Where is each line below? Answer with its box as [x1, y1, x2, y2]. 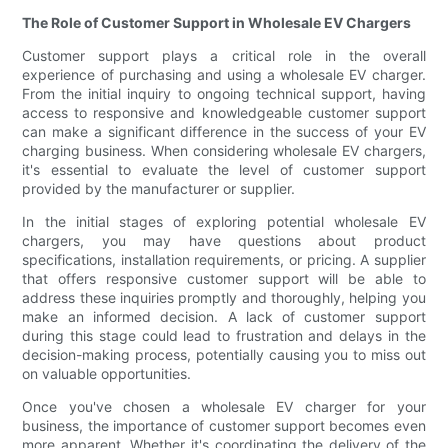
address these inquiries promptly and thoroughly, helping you [22, 289, 426, 307]
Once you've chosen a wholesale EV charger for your [22, 398, 426, 416]
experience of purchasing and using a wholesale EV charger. [22, 66, 426, 84]
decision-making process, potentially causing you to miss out [22, 346, 426, 364]
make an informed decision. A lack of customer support [22, 308, 426, 326]
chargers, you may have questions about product [22, 232, 426, 250]
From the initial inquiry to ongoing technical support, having [22, 85, 426, 103]
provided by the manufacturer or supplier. [22, 180, 296, 198]
